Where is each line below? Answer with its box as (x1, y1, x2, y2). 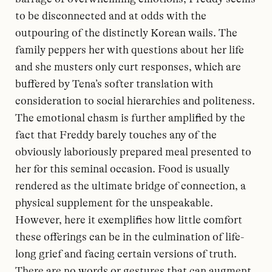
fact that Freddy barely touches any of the (15, 129, 217, 141)
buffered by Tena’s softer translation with (15, 78, 213, 90)
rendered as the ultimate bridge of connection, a (15, 180, 246, 192)
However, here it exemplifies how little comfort (15, 214, 242, 226)
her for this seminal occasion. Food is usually (15, 163, 229, 175)
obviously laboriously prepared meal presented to (15, 146, 251, 158)
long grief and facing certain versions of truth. (15, 248, 237, 260)
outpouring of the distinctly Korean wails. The (15, 27, 237, 39)
